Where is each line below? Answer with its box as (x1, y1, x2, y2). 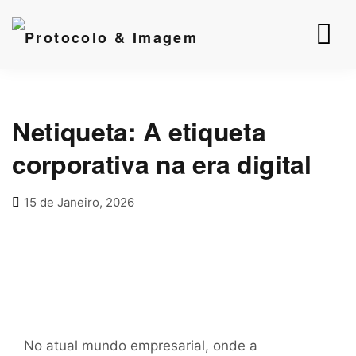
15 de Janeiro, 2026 (24, 195, 134, 210)
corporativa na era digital (12, 145, 311, 182)
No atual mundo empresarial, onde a (24, 338, 257, 354)
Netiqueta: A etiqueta (12, 113, 266, 149)
